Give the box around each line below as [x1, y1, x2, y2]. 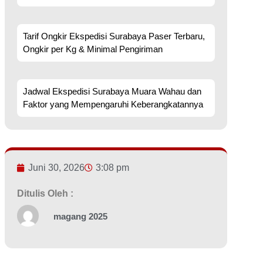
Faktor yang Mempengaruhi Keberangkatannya [23, 99, 204, 110]
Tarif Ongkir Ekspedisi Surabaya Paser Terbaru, [23, 31, 205, 42]
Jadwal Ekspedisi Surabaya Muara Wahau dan [23, 86, 202, 97]
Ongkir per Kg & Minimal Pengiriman [23, 44, 163, 55]
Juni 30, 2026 [28, 163, 85, 173]
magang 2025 [53, 211, 108, 222]
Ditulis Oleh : [17, 188, 74, 199]
